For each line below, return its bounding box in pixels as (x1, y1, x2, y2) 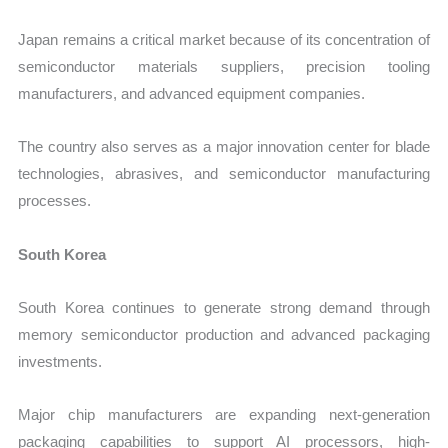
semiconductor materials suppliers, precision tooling (18, 58, 430, 76)
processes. (18, 192, 92, 210)
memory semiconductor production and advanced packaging (18, 325, 430, 343)
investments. (18, 352, 103, 370)
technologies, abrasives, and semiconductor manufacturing (18, 165, 430, 183)
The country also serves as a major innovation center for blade (18, 138, 430, 156)
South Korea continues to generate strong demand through (18, 298, 430, 316)
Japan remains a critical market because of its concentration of (18, 31, 430, 49)
